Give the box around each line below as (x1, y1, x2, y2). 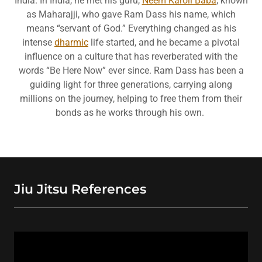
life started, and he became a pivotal (88, 37, 240, 48)
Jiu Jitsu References (14, 181, 146, 197)
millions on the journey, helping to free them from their (20, 93, 242, 104)
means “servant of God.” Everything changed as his (26, 23, 236, 34)
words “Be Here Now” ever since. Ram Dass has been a (18, 65, 244, 76)
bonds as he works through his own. (56, 107, 206, 118)
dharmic (54, 37, 88, 48)
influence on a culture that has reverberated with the (25, 51, 237, 62)
